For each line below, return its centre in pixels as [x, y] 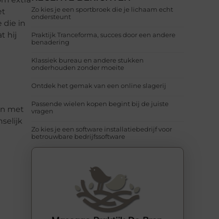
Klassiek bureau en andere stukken [88, 60]
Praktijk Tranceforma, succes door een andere [103, 35]
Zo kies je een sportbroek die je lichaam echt [102, 10]
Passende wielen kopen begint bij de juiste [100, 104]
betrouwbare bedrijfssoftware [78, 137]
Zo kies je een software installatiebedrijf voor [102, 129]
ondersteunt [51, 17]
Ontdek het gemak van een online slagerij [99, 86]
